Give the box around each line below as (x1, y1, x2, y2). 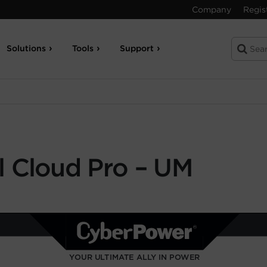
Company (192, 5, 231, 14)
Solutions (7, 44, 46, 53)
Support (120, 44, 154, 53)
